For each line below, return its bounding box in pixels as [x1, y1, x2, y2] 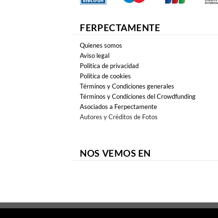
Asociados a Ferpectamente [80, 103, 158, 111]
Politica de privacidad [80, 62, 139, 70]
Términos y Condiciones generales [80, 82, 175, 91]
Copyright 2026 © [72, 208, 127, 217]
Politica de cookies [80, 72, 131, 80]
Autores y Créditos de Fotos [80, 113, 158, 121]
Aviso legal [80, 52, 110, 60]
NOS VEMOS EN [80, 147, 151, 159]
